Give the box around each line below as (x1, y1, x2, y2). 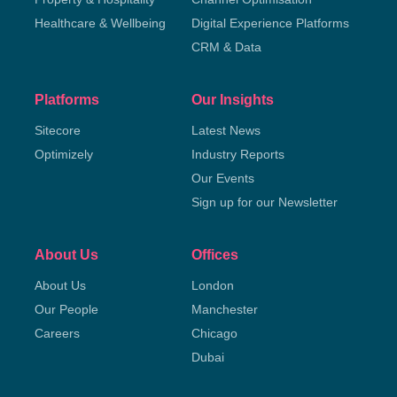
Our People (34, 302, 98, 316)
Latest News (191, 123, 261, 137)
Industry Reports (191, 147, 284, 161)
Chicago (191, 326, 237, 340)
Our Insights (191, 92, 274, 107)
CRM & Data (191, 40, 261, 54)
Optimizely (34, 147, 93, 161)
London (191, 278, 234, 292)
